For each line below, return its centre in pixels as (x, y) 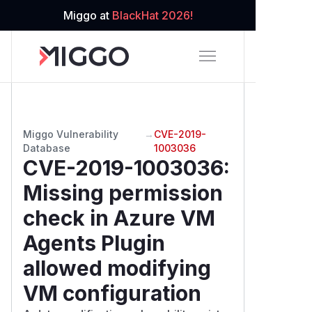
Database (47, 148)
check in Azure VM (119, 218)
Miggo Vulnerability (71, 134)
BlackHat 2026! (152, 15)
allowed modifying (117, 268)
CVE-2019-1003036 (123, 167)
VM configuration (112, 293)
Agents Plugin (94, 243)
